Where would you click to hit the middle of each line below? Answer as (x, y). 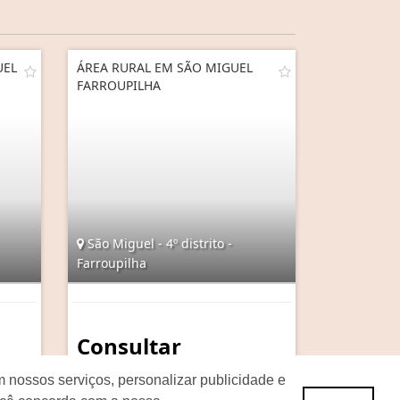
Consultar (129, 346)
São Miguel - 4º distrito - (158, 243)
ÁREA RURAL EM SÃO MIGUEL (165, 67)
